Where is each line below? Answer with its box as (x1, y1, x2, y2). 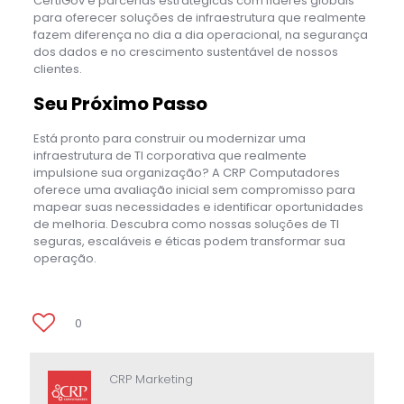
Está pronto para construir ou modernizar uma (32, 129, 306, 147)
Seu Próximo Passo (32, 90, 207, 116)
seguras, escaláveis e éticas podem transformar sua (32, 232, 345, 250)
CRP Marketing (109, 370, 193, 388)
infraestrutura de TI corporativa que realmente (32, 146, 307, 164)
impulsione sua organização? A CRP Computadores (32, 163, 340, 181)
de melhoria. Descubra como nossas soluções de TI (32, 215, 339, 233)
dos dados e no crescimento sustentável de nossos (32, 42, 338, 60)
